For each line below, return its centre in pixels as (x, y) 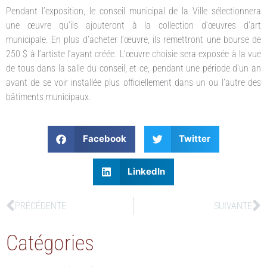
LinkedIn (147, 172)
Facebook (104, 139)
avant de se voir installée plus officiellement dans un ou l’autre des (133, 82)
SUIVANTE (233, 206)
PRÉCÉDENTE (41, 206)
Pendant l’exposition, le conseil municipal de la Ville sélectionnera (133, 11)
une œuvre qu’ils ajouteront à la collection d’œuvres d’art (133, 25)
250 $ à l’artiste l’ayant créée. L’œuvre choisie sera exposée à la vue (133, 54)
